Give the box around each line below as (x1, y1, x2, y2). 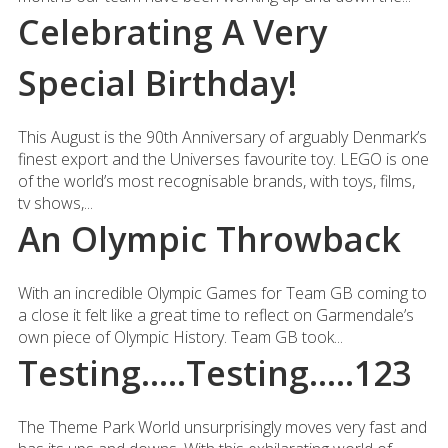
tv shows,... (17, 192, 93, 214)
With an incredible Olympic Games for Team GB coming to (17, 282, 427, 304)
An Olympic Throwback (17, 216, 401, 262)
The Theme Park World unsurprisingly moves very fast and (17, 416, 427, 438)
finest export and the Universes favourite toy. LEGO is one (17, 148, 429, 170)
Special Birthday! (17, 60, 297, 106)
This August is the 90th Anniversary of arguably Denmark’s (17, 126, 427, 148)
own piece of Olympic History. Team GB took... (17, 326, 343, 348)
